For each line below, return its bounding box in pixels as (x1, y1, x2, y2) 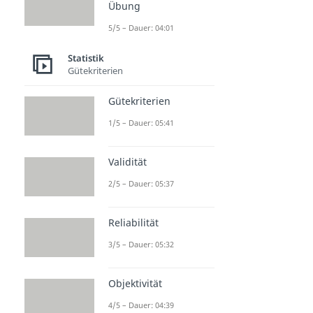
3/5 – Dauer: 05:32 (108, 239, 174, 250)
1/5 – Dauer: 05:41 (108, 117, 174, 128)
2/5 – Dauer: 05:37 (108, 177, 174, 189)
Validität (108, 154, 147, 168)
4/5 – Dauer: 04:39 (108, 300, 174, 311)
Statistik (68, 52, 104, 65)
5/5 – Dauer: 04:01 (108, 22, 174, 33)
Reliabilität (108, 216, 159, 230)
